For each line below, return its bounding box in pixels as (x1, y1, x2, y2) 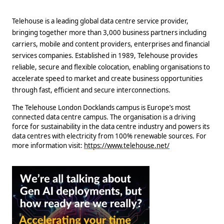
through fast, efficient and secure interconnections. (12, 85, 170, 95)
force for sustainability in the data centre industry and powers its (12, 121, 209, 131)
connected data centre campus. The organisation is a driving (12, 112, 195, 121)
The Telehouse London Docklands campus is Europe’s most (12, 102, 190, 112)
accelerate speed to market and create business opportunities (12, 74, 202, 83)
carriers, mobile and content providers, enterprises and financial (12, 39, 209, 49)
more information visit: (12, 140, 84, 150)
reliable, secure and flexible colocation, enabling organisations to (12, 62, 210, 72)
